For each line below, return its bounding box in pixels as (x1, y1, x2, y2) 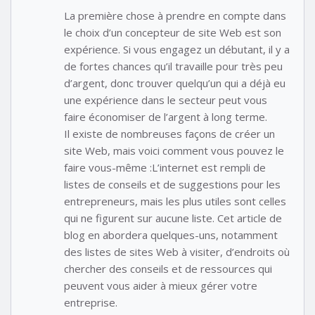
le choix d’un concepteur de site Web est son (64, 25, 281, 39)
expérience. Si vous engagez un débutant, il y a (64, 41, 290, 56)
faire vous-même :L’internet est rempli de (64, 160, 266, 174)
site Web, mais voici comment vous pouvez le (64, 143, 284, 157)
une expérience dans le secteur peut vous (64, 92, 267, 107)
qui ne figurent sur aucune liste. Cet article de (64, 210, 282, 225)
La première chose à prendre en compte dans (64, 8, 286, 22)
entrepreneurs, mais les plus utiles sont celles (64, 193, 286, 208)
